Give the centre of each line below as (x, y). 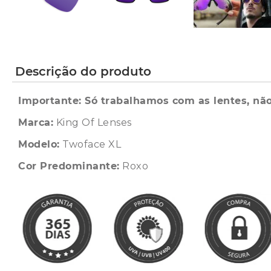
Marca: (36, 122)
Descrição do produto (83, 71)
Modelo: (39, 144)
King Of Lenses (93, 122)
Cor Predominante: (69, 166)
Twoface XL (90, 144)
